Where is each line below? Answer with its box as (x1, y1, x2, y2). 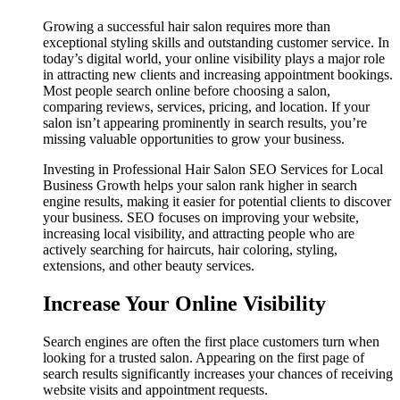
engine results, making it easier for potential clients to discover (43, 194, 391, 210)
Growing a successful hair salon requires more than (43, 19, 330, 35)
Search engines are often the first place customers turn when (43, 334, 379, 350)
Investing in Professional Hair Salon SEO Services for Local (43, 162, 383, 178)
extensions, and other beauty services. (43, 258, 254, 274)
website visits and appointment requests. (43, 382, 268, 398)
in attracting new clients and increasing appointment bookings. (43, 67, 393, 83)
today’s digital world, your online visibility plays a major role (43, 51, 385, 67)
